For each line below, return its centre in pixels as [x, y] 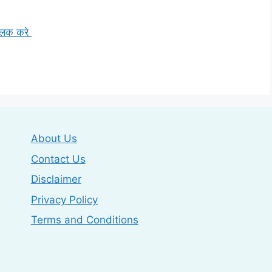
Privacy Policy [64, 199]
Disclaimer [56, 179]
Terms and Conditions [84, 220]
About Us [54, 139]
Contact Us [58, 159]
